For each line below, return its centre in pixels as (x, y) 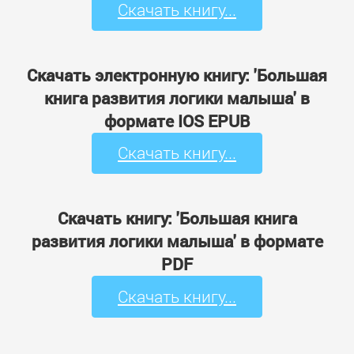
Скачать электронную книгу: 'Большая (177, 75)
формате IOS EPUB (177, 121)
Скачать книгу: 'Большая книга (177, 218)
